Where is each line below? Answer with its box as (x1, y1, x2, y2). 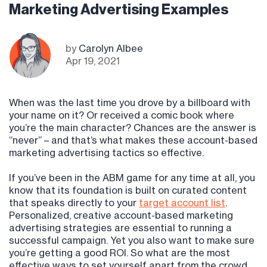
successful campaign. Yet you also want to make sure (9, 234, 254, 247)
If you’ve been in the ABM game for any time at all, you (9, 172, 255, 184)
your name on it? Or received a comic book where (9, 109, 234, 122)
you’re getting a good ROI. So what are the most (9, 247, 230, 259)
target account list (139, 197, 225, 209)
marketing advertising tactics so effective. (9, 147, 204, 159)
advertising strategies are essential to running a (9, 222, 232, 234)
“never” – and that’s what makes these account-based (9, 134, 257, 147)
